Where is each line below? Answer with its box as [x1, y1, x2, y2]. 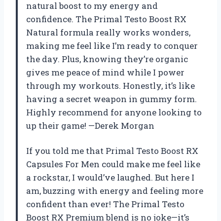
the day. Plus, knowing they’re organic [26, 53, 188, 65]
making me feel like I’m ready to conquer [26, 40, 198, 52]
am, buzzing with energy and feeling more [26, 185, 203, 197]
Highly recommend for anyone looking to [26, 107, 202, 118]
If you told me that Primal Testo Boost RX [26, 145, 198, 157]
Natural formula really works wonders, [26, 27, 190, 38]
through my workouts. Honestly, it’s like [26, 80, 195, 92]
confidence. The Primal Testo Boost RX [26, 13, 186, 25]
